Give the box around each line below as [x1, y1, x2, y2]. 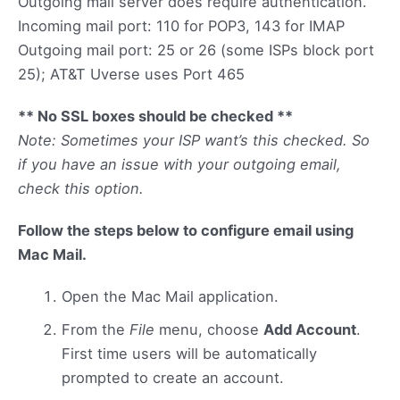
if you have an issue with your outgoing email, [18, 154, 341, 173]
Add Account [263, 320, 357, 338]
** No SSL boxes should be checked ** [18, 106, 293, 125]
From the [62, 320, 130, 338]
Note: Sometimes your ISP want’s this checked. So [18, 130, 370, 149]
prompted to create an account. [62, 368, 285, 387]
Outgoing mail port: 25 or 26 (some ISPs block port [18, 40, 374, 59]
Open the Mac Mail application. [62, 287, 279, 305]
